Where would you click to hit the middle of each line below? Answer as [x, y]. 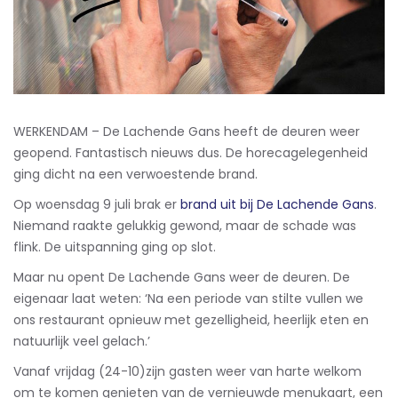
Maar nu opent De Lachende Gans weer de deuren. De [182, 278]
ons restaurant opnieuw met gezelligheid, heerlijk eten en [191, 320]
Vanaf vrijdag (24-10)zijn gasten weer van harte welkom [187, 372]
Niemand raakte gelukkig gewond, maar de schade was [185, 226]
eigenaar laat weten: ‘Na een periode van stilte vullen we [188, 299]
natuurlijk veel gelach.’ [82, 342]
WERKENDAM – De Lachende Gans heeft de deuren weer [187, 132]
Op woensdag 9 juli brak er [97, 205]
